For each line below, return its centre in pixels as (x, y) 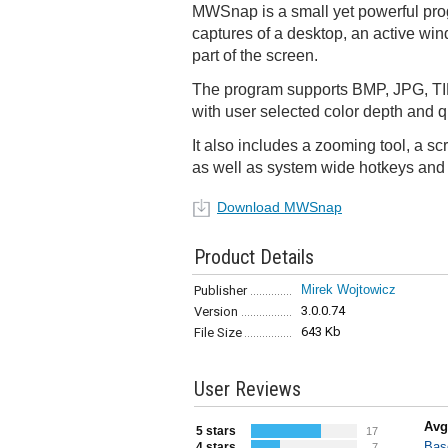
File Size (218, 332)
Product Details (254, 257)
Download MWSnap (279, 207)
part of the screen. (255, 55)
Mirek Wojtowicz (348, 289)
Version (216, 311)
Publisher (220, 290)
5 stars (216, 431)
